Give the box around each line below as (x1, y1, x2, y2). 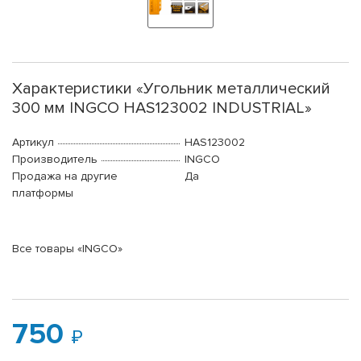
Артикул (12, 135, 54, 150)
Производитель (12, 152, 98, 167)
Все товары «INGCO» (12, 242, 122, 256)
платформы (12, 186, 73, 201)
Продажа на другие (12, 169, 118, 184)
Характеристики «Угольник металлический (12, 79, 330, 99)
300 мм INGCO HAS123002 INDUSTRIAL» (12, 98, 312, 118)
